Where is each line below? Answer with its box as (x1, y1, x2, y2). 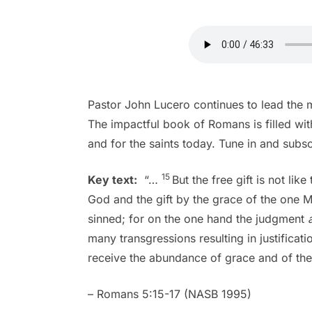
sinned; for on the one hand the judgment (87, 212, 308, 226)
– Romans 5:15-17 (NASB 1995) (87, 287, 251, 302)
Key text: (87, 173, 137, 187)
